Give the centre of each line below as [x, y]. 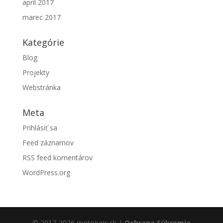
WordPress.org [46, 172]
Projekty [36, 72]
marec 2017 [41, 17]
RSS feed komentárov [57, 158]
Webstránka [41, 87]
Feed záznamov [48, 143]
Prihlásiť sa [40, 128]
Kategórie [43, 42]
